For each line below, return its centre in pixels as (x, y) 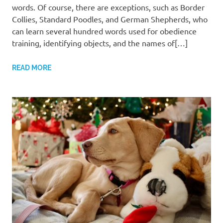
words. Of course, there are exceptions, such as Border (108, 7)
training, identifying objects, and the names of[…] (100, 43)
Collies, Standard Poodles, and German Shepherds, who (110, 19)
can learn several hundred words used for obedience (104, 31)
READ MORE (32, 67)
